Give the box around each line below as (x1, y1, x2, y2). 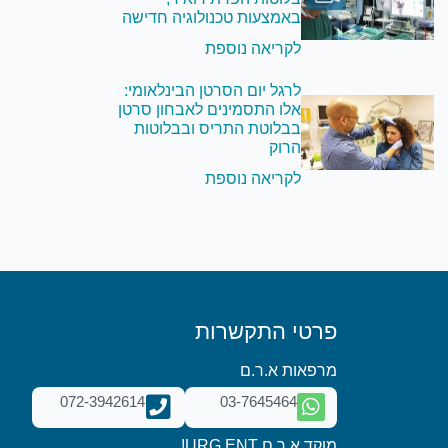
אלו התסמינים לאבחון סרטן (118, 101, 302, 119)
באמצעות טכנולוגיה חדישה (122, 9, 302, 27)
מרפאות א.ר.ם (240, 362, 337, 380)
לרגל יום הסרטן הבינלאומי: (124, 82, 302, 100)
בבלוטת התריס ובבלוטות (134, 120, 302, 138)
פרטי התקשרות (195, 319, 337, 345)
